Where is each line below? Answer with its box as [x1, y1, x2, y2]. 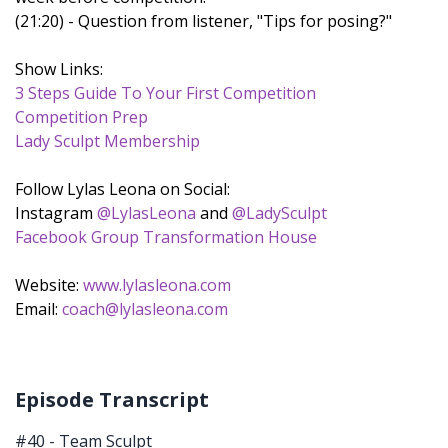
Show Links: [15, 58, 103, 80]
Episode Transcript [15, 386, 209, 413]
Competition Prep [15, 106, 148, 128]
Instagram [15, 202, 97, 224]
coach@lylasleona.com [62, 298, 228, 320]
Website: [15, 274, 83, 296]
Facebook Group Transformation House [15, 226, 317, 248]
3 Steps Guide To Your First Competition [15, 82, 316, 104]
